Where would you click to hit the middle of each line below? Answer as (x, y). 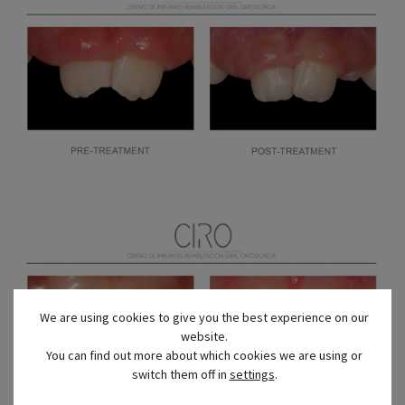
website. (204, 336)
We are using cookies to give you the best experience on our (204, 317)
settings (252, 374)
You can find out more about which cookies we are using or (204, 355)
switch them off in (180, 374)
